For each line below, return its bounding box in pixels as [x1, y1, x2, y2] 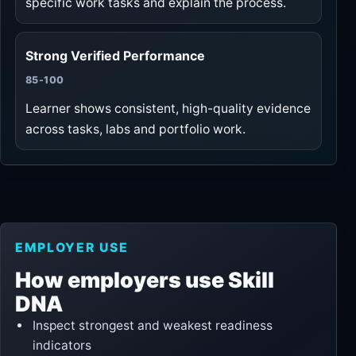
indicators [33, 337, 91, 353]
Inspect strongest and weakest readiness [33, 317, 273, 333]
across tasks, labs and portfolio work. [25, 121, 246, 137]
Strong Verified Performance [25, 47, 205, 64]
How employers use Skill [15, 266, 274, 292]
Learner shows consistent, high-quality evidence [25, 100, 311, 116]
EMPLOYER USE [15, 239, 129, 255]
